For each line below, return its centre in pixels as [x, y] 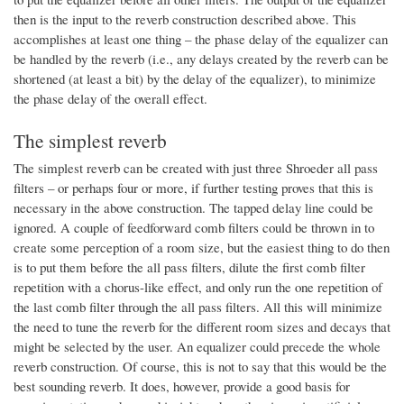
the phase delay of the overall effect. [110, 98]
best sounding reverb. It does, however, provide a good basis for [182, 386]
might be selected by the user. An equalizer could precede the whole [197, 346]
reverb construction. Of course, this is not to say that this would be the [200, 366]
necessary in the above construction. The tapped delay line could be [193, 207]
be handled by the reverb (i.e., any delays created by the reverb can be [201, 58]
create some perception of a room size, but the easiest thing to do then [202, 247]
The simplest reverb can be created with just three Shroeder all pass [196, 168]
